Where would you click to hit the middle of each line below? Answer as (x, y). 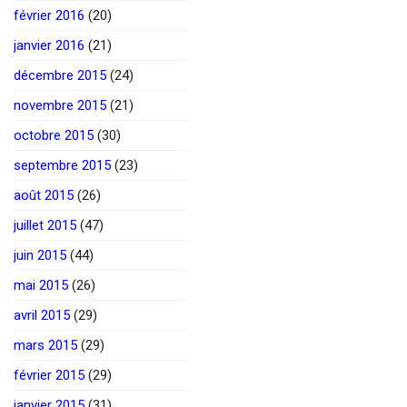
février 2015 (49, 375)
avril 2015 (42, 315)
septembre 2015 (62, 165)
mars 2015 (45, 345)
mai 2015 (41, 285)
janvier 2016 (49, 45)
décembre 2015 (60, 75)
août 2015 (44, 195)
